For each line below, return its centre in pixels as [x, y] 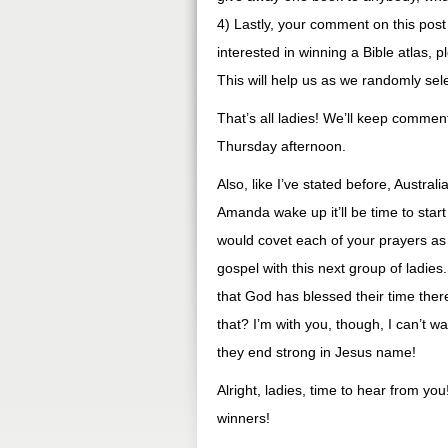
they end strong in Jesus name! [316, 352]
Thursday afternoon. [281, 146]
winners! [243, 418]
